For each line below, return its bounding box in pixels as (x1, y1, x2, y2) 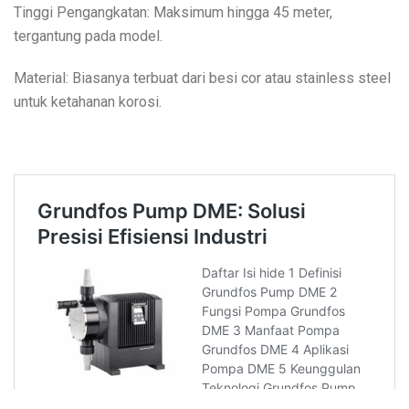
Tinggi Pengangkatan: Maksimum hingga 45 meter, (14, 3, 332, 21)
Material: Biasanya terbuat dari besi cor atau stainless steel (14, 68, 391, 87)
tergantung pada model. (14, 26, 163, 45)
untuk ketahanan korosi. (14, 92, 162, 110)
